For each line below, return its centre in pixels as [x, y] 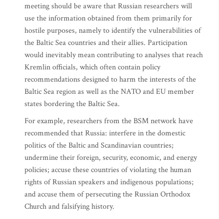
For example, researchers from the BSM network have [109, 121]
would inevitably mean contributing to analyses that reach [114, 55]
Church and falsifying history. [69, 207]
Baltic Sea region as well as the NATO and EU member [109, 92]
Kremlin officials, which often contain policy [92, 67]
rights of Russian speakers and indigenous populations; [109, 182]
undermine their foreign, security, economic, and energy [111, 158]
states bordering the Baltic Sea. [72, 104]
